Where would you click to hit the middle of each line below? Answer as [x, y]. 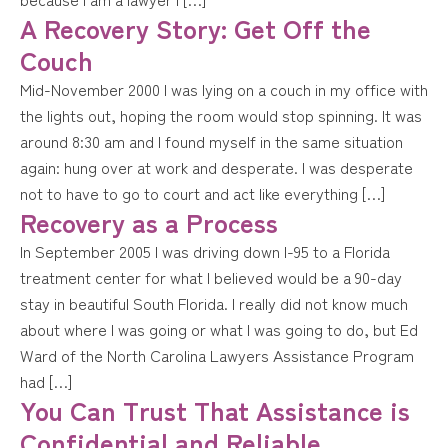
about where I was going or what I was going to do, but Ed [219, 329]
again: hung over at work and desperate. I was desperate [216, 167]
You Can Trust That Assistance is [215, 409]
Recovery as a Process [149, 221]
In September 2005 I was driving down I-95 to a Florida [205, 251]
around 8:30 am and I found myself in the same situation [211, 141]
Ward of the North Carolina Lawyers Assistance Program [217, 355]
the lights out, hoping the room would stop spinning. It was [221, 115]
